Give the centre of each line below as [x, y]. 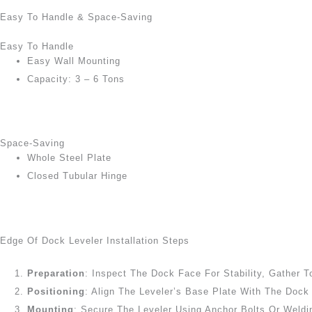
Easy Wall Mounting [74, 61]
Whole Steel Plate [69, 158]
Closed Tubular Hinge [77, 176]
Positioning [56, 291]
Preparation [56, 273]
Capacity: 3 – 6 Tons [76, 79]
